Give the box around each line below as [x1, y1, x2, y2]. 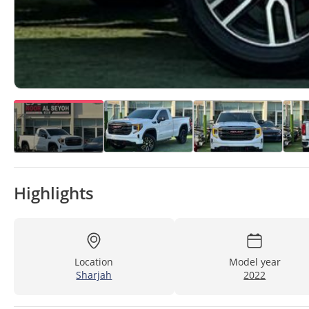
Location [74, 255, 114, 269]
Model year [228, 255, 281, 269]
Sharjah [76, 268, 112, 282]
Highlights [14, 181, 94, 205]
